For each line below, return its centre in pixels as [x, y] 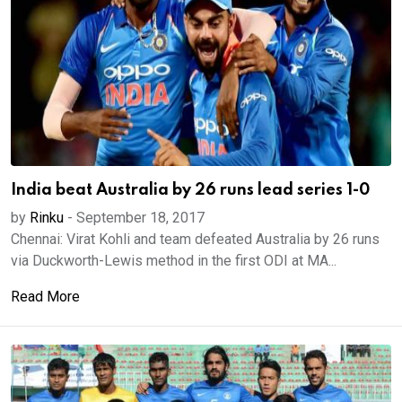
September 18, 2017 [140, 218]
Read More [45, 297]
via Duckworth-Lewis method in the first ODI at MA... [174, 261]
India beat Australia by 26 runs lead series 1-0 [190, 190]
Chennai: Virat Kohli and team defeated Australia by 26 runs [195, 239]
